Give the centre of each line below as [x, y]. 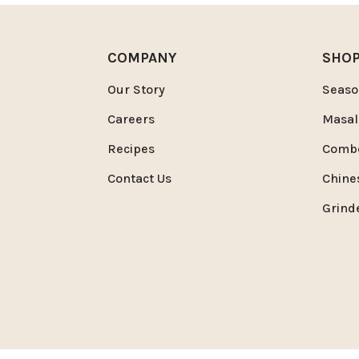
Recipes [131, 148]
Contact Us [139, 178]
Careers [131, 119]
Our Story [136, 89]
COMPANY [141, 57]
